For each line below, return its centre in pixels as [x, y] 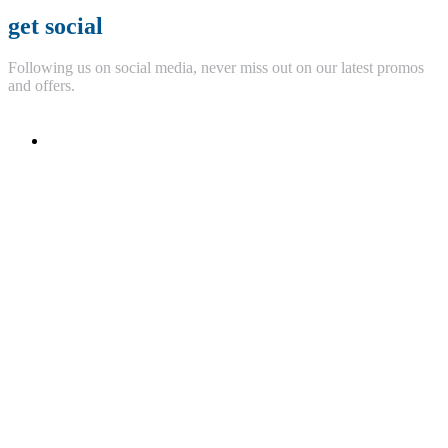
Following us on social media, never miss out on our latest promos [216, 68]
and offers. [41, 86]
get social [55, 25]
